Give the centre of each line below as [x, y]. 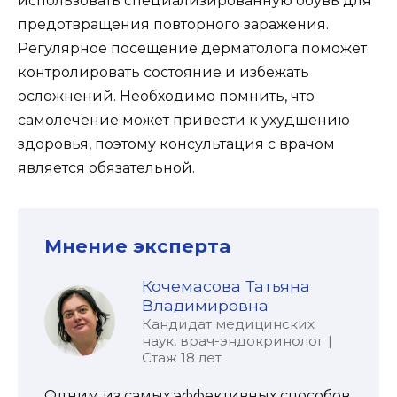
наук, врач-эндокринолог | [237, 340]
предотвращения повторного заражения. [173, 25]
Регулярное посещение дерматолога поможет [192, 49]
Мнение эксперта [137, 246]
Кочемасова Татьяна [226, 285]
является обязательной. [106, 168]
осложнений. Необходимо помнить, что [166, 97]
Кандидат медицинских [228, 323]
